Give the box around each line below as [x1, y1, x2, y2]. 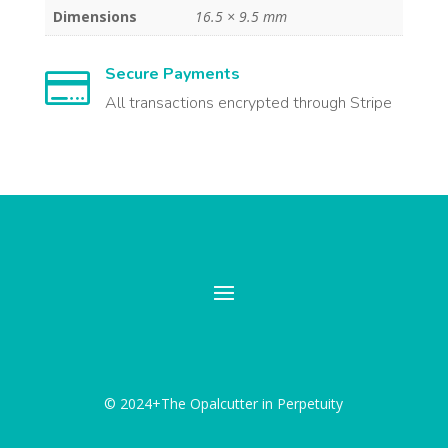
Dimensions [52, 7, 137, 27]
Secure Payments [104, 63, 240, 86]
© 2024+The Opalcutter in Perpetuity [104, 394, 344, 414]
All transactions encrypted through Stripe [104, 92, 392, 115]
